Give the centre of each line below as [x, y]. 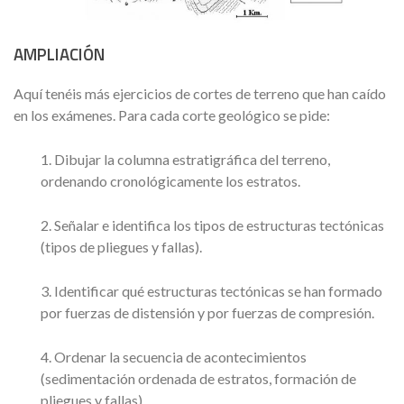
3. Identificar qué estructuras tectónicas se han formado [211, 291]
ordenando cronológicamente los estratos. [170, 181]
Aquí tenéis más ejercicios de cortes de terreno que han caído [200, 94]
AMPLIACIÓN [59, 54]
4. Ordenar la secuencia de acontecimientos [174, 357]
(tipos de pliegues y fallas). [121, 247]
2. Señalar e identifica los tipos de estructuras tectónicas [212, 225]
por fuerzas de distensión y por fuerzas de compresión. [207, 313]
